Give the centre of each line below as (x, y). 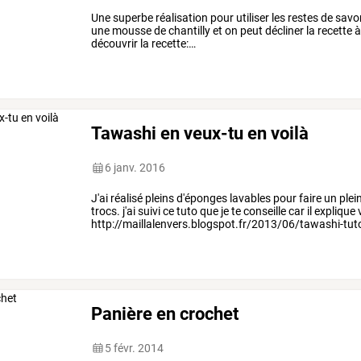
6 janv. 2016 (135, 168)
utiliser (252, 18)
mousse (131, 31)
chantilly (189, 31)
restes (302, 18)
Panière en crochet (165, 313)
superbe (132, 18)
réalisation (181, 18)
